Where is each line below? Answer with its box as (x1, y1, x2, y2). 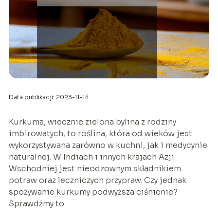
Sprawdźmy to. (8, 198, 66, 209)
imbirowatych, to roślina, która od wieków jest (8, 128, 192, 139)
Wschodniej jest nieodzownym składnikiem (8, 163, 181, 174)
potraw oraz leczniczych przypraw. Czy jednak (8, 175, 186, 185)
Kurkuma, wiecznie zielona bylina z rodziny (8, 116, 176, 127)
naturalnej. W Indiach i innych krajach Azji (8, 151, 174, 162)
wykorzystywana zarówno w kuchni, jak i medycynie (8, 140, 207, 150)
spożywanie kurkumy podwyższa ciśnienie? (8, 186, 178, 197)
